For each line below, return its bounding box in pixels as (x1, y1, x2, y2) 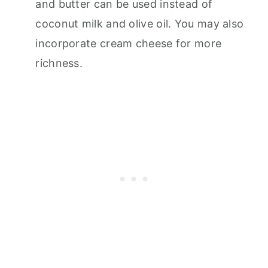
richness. (35, 57, 83, 69)
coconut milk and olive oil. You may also (35, 17, 244, 30)
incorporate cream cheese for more (35, 37, 222, 50)
